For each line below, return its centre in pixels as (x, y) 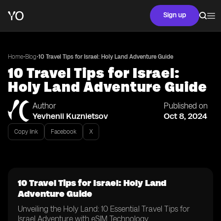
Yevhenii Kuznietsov (70, 116)
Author (44, 106)
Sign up (175, 15)
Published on (186, 106)
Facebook (64, 132)
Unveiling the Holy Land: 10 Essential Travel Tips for (104, 209)
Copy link (26, 132)
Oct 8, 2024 (185, 116)
